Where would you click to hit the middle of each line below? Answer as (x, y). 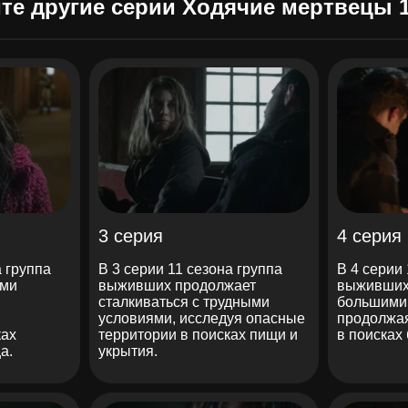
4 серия (370, 235)
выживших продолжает (177, 285)
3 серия (130, 235)
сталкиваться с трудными (184, 301)
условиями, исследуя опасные (201, 318)
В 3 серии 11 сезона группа (190, 269)
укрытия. (127, 351)
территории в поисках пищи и (198, 334)
